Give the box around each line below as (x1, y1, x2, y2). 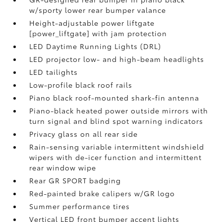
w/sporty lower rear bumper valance (29, 4, 166, 15)
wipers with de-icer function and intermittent (29, 152, 202, 162)
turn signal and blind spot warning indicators (29, 115, 204, 126)
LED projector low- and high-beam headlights (29, 54, 205, 64)
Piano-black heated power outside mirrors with (29, 105, 209, 115)
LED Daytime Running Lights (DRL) (29, 41, 162, 51)
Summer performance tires (29, 201, 130, 211)
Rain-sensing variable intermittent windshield (29, 141, 205, 152)
